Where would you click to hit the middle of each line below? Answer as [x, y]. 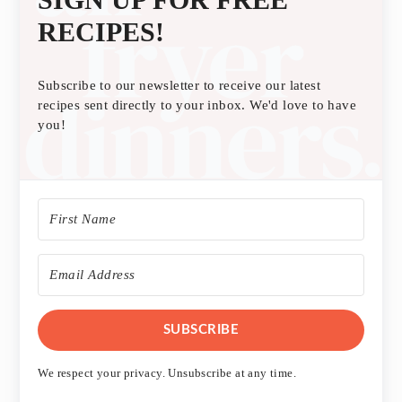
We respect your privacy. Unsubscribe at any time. [167, 372]
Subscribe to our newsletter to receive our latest [179, 85]
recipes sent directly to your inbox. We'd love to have [197, 105]
